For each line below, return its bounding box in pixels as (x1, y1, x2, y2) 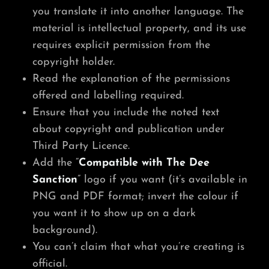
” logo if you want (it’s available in (77, 174, 247, 186)
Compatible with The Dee (78, 157, 210, 169)
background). (32, 224, 97, 236)
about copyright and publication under (32, 123, 225, 135)
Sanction (32, 174, 77, 186)
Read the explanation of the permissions (32, 73, 230, 85)
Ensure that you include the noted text (32, 106, 219, 118)
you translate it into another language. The (32, 5, 244, 17)
